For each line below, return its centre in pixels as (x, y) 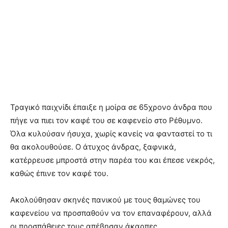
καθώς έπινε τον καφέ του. (59, 173)
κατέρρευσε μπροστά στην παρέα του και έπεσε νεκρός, (112, 160)
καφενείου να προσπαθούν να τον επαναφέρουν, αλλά (111, 213)
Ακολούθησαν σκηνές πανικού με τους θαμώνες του (105, 199)
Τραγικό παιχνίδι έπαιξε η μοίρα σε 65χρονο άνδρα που (111, 107)
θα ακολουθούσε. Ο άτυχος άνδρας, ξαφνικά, (93, 147)
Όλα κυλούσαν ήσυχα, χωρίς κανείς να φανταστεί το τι (111, 133)
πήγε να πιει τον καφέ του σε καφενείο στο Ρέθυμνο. (106, 120)
